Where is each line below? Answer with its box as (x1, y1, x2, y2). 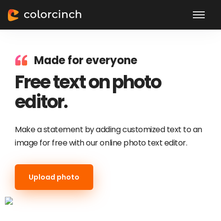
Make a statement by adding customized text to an (15, 124, 202, 135)
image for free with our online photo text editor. (15, 137, 187, 148)
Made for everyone (34, 53, 137, 68)
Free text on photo (15, 69, 161, 95)
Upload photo (29, 172, 79, 182)
